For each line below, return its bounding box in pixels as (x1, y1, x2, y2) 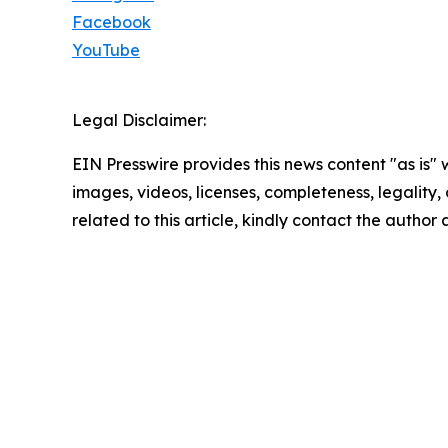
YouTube (72, 40, 140, 61)
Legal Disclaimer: (72, 110, 206, 131)
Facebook (72, 12, 151, 33)
